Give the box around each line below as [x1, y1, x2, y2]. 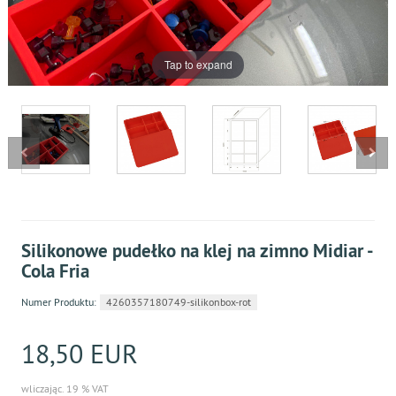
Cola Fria [21, 258, 89, 283]
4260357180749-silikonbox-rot [106, 294, 251, 308]
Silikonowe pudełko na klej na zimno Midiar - [21, 238, 372, 263]
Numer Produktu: [21, 294, 96, 308]
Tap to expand [164, 57, 232, 72]
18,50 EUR [21, 336, 138, 370]
